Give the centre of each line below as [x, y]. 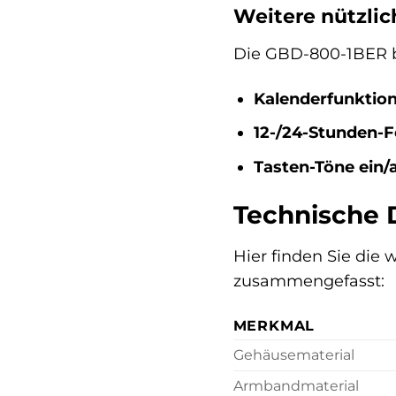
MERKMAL [274, 326]
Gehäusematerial [293, 355]
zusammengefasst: [308, 280]
